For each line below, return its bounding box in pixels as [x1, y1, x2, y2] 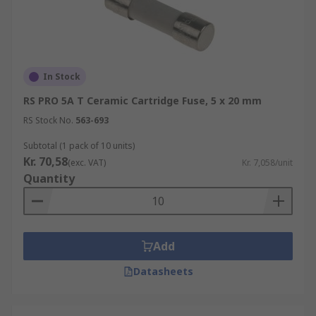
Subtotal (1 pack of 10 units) [23, 140, 135, 152]
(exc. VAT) [68, 157, 106, 169]
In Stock [43, 71, 80, 83]
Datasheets [133, 265, 193, 278]
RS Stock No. [23, 114, 73, 126]
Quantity [23, 171, 75, 186]
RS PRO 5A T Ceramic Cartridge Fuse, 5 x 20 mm [23, 94, 262, 107]
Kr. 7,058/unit [242, 157, 293, 169]
